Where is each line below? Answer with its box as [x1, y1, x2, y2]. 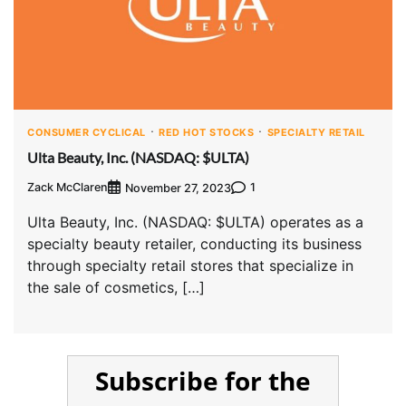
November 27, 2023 [125, 180, 231, 195]
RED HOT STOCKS [159, 126, 254, 139]
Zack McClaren [27, 180, 108, 195]
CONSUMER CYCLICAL [27, 126, 146, 139]
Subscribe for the [95, 362, 311, 398]
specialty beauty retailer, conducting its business [27, 234, 362, 253]
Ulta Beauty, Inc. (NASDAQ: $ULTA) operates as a [27, 212, 363, 231]
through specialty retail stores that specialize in [27, 256, 353, 275]
